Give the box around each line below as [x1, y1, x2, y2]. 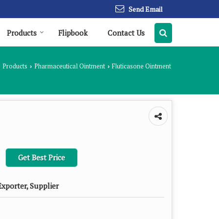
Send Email [129, 4, 163, 14]
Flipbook [58, 27, 88, 38]
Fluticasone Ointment [110, 62, 171, 70]
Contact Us [108, 27, 145, 38]
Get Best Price [18, 152, 65, 162]
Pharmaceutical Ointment [34, 62, 105, 70]
